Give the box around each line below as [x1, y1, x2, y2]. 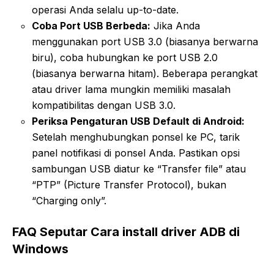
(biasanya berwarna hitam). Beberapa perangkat [32, 67, 257, 80]
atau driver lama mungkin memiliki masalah [32, 83, 231, 95]
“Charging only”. [32, 194, 106, 207]
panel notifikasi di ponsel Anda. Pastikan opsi [32, 146, 240, 159]
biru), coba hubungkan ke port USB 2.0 [32, 51, 218, 64]
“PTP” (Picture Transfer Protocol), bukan [32, 178, 226, 191]
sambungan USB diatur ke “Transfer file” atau [32, 162, 246, 175]
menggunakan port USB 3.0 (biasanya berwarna [32, 35, 258, 48]
